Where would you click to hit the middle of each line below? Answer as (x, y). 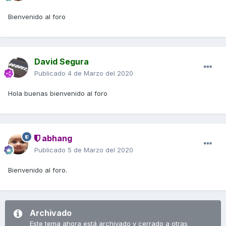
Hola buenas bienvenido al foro (59, 94)
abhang (56, 138)
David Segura (62, 62)
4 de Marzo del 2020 (100, 73)
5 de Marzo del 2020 (100, 150)
